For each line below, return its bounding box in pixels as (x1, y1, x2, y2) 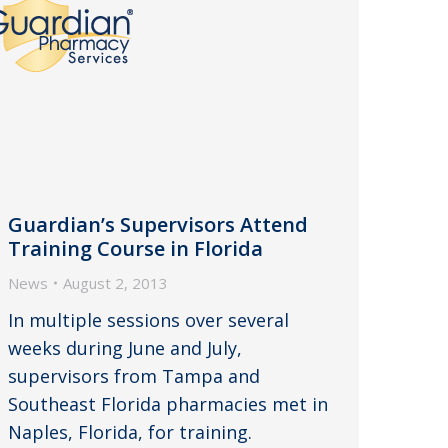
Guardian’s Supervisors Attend (8, 210, 308, 238)
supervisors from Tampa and (8, 363, 260, 388)
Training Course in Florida (8, 234, 263, 262)
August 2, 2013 (63, 272, 168, 293)
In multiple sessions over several (8, 307, 289, 332)
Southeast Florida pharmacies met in (8, 391, 328, 416)
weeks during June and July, (8, 335, 242, 360)
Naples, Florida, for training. (8, 419, 252, 444)
